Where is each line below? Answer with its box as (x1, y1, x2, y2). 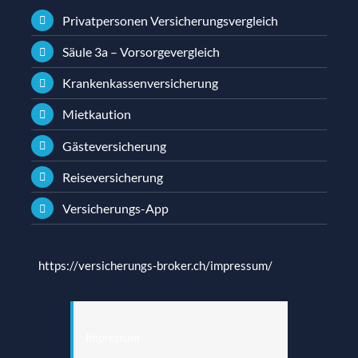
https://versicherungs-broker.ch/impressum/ (38, 258, 272, 273)
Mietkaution (62, 106, 131, 122)
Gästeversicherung (62, 137, 166, 153)
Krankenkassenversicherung (62, 75, 218, 91)
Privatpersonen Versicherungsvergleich (62, 12, 278, 28)
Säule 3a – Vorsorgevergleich (62, 44, 220, 60)
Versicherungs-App (62, 201, 169, 217)
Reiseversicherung (62, 169, 163, 185)
